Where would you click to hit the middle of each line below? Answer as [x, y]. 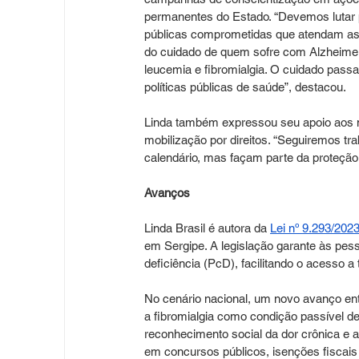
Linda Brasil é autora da [207, 228]
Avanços [169, 193]
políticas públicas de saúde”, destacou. [245, 87]
